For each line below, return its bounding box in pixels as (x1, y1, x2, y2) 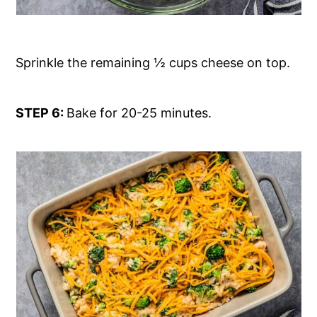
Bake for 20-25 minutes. (67, 105, 216, 121)
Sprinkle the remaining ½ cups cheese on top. (16, 55, 291, 71)
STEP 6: (16, 105, 67, 121)
